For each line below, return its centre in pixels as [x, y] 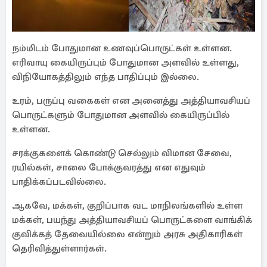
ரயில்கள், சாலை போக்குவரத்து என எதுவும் [109, 167]
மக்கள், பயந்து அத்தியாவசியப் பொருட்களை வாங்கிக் [132, 220]
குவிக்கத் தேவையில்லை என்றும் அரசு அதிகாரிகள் [127, 234]
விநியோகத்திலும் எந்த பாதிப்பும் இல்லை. [105, 77]
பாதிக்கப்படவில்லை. [59, 182]
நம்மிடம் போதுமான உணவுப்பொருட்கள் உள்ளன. [122, 48]
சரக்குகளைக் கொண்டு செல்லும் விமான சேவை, [122, 153]
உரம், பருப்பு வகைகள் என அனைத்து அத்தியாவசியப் [131, 101]
